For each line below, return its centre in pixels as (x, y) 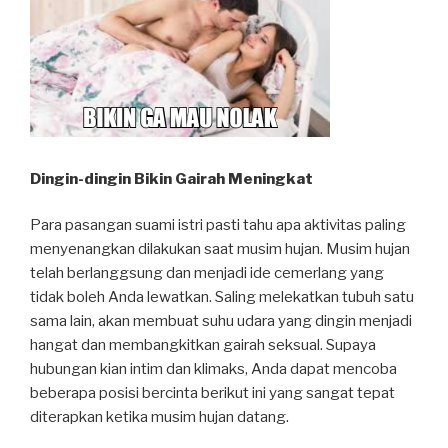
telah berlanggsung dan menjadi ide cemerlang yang (207, 273)
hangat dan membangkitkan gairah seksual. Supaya (203, 345)
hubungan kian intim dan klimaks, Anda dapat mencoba (213, 369)
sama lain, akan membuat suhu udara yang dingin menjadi (221, 321)
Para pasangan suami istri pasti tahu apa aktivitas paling (218, 225)
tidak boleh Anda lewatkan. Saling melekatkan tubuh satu (222, 297)
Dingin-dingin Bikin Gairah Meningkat (171, 178)
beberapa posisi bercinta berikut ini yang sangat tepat (212, 393)
